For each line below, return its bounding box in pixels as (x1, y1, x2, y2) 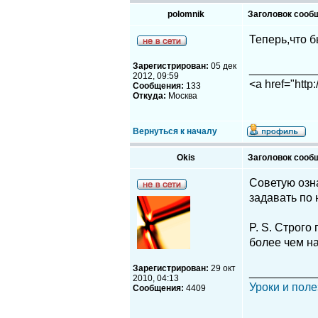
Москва (166, 91, 197, 101)
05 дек (209, 61, 236, 71)
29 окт (209, 263, 236, 273)
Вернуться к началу (133, 126, 217, 136)
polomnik (168, 9, 204, 19)
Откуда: (133, 91, 166, 101)
